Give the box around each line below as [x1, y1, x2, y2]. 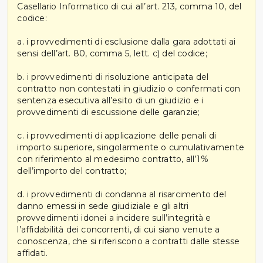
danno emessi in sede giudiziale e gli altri [17, 200, 189, 211]
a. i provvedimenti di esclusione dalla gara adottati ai [17, 36, 235, 47]
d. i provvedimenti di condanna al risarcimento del [17, 188, 226, 200]
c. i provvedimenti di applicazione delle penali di [17, 130, 216, 141]
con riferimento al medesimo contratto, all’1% [17, 153, 208, 164]
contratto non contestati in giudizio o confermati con [17, 83, 241, 94]
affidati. [17, 247, 48, 258]
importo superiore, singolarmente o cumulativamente [17, 141, 244, 153]
